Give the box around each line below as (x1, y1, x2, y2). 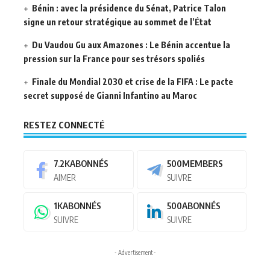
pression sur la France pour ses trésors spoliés (24, 54, 205, 64)
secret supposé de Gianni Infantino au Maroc (24, 90, 197, 101)
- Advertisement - (114, 249, 156, 257)
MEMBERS (181, 158, 223, 169)
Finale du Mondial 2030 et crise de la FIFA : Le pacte (32, 77, 234, 87)
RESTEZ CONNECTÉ (24, 119, 105, 131)
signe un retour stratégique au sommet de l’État (24, 17, 212, 28)
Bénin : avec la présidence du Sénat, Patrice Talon (32, 3, 227, 14)
